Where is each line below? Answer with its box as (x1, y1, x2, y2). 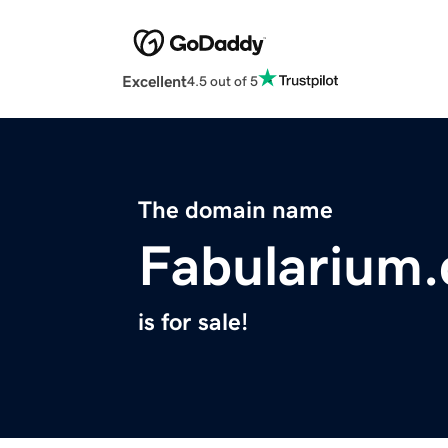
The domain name (138, 198, 333, 223)
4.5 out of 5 (187, 73, 258, 88)
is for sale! (138, 310, 248, 335)
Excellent (122, 73, 187, 90)
